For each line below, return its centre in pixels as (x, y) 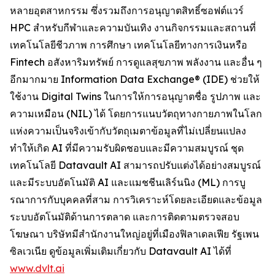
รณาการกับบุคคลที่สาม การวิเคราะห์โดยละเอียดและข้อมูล (136, 199)
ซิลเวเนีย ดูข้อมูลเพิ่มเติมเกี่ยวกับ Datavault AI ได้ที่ (121, 251)
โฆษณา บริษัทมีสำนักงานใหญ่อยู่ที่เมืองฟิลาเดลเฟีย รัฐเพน (134, 234)
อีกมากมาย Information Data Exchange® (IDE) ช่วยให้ (135, 79)
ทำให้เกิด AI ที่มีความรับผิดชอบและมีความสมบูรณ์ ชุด (127, 148)
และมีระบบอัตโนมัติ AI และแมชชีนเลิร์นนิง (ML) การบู (128, 182)
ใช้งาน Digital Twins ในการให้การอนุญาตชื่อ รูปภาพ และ (135, 96)
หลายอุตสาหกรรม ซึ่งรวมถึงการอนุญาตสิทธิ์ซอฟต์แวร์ (127, 10)
